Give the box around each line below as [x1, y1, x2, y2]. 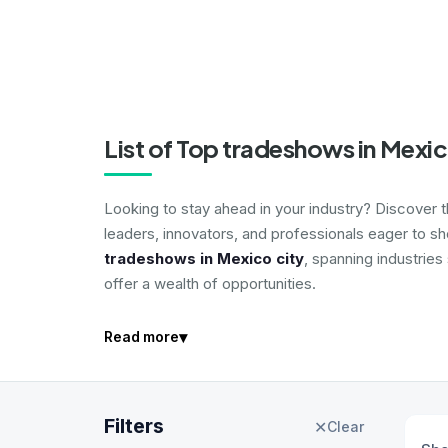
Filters [104, 414, 164, 438]
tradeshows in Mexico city [104, 249, 304, 268]
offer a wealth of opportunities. [104, 274, 316, 293]
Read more [104, 328, 179, 345]
